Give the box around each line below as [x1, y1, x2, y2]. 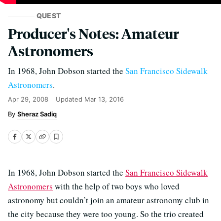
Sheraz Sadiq [17, 110, 57, 118]
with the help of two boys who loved [53, 181, 180, 192]
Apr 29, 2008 [8, 95, 48, 103]
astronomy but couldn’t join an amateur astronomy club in [8, 194, 209, 206]
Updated [56, 95, 84, 103]
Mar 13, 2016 [84, 95, 124, 103]
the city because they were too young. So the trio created [8, 208, 204, 220]
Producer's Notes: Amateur [8, 24, 179, 42]
